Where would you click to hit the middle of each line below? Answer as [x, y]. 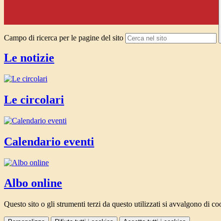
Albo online [33, 183]
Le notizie [29, 58]
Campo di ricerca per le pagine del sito [64, 38]
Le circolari [34, 99]
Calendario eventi [49, 141]
